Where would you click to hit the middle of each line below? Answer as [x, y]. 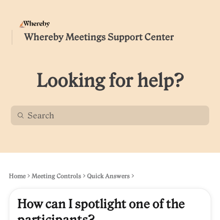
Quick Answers [108, 176]
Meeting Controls [56, 176]
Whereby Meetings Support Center [99, 37]
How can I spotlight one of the [101, 204]
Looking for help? [110, 81]
